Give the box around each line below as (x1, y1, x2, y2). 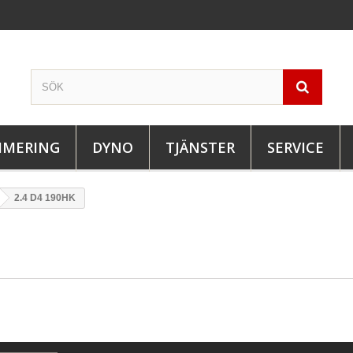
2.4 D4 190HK (14, 192, 76, 203)
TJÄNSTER (165, 138, 235, 157)
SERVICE (267, 138, 324, 157)
